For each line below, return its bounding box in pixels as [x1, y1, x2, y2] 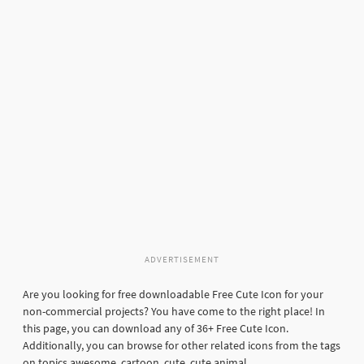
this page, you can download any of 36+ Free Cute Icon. [23, 321, 288, 336]
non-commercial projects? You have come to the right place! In [23, 304, 325, 319]
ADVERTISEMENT [145, 253, 219, 266]
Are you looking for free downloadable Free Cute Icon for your [23, 287, 323, 302]
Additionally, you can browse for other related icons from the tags [23, 338, 340, 353]
